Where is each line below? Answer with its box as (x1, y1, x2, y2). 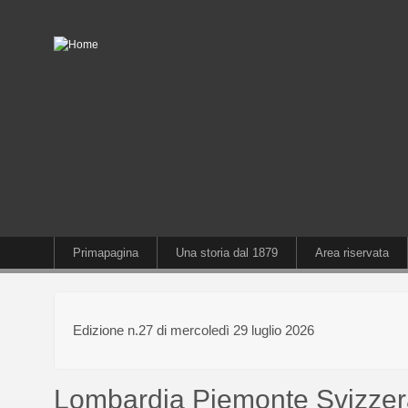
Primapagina (73, 246, 138, 260)
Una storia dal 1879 (176, 246, 278, 260)
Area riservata (315, 246, 389, 260)
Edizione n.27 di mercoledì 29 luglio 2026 (73, 323, 314, 338)
